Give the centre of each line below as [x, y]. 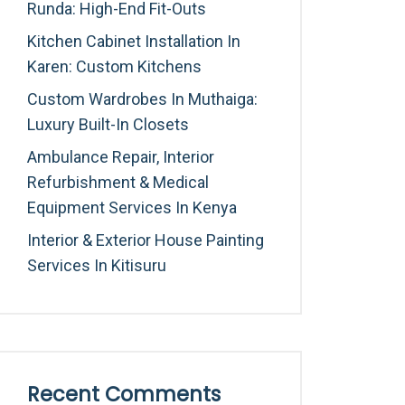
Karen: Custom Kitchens [114, 66]
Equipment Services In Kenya [132, 207]
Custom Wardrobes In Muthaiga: [142, 99]
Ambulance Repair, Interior [121, 157]
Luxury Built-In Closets [108, 124]
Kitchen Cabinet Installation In [134, 41]
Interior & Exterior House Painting [146, 240]
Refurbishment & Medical [118, 182]
